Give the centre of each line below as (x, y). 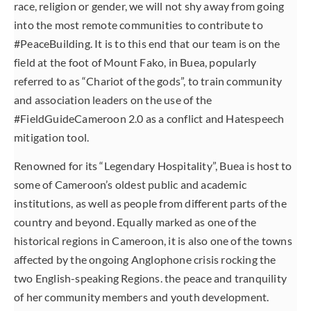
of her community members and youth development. (143, 297)
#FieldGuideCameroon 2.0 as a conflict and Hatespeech (149, 118)
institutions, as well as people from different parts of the (150, 203)
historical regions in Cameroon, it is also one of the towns (153, 241)
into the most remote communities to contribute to (138, 24)
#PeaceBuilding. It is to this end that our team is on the (147, 43)
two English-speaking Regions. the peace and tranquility (151, 278)
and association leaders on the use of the (113, 99)
